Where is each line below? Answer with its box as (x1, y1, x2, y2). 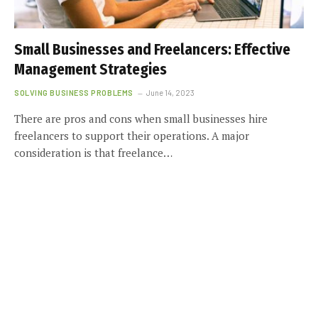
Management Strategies (14, 60, 167, 79)
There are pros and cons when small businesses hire (14, 111, 268, 126)
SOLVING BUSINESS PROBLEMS (14, 87, 133, 97)
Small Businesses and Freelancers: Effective (14, 40, 290, 59)
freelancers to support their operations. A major (14, 128, 249, 143)
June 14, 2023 (146, 87, 194, 97)
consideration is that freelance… (14, 145, 172, 160)
